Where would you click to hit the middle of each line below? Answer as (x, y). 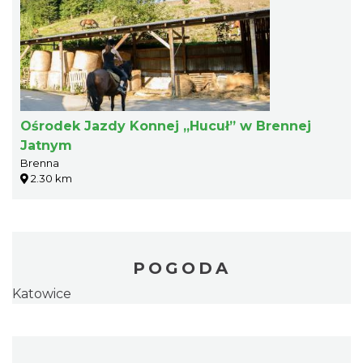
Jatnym (46, 145)
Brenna (40, 162)
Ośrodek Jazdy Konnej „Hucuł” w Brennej (166, 126)
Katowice (42, 293)
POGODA (181, 268)
